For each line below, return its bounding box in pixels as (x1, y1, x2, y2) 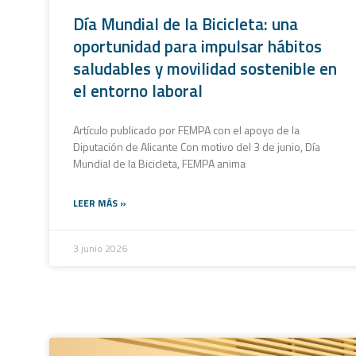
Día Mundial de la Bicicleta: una (73, 10, 298, 37)
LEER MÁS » (73, 195, 126, 211)
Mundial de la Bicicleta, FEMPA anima (73, 154, 246, 172)
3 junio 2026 (73, 240, 127, 256)
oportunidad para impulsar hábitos (73, 33, 322, 59)
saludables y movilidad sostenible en (73, 55, 337, 81)
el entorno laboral (73, 77, 203, 103)
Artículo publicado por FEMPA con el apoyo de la (73, 121, 300, 138)
